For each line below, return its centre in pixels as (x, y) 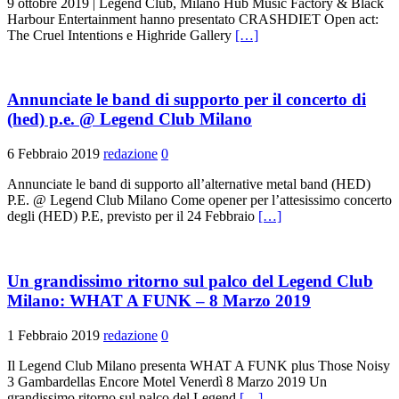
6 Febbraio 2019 (53, 154)
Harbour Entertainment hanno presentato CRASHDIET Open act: (195, 19)
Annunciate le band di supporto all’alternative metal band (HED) (189, 184)
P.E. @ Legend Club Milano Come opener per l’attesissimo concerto (199, 200)
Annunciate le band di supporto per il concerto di (187, 100)
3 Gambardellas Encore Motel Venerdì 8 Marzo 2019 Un (167, 381)
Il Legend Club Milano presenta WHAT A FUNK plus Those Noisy (199, 365)
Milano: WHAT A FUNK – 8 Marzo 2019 (159, 300)
